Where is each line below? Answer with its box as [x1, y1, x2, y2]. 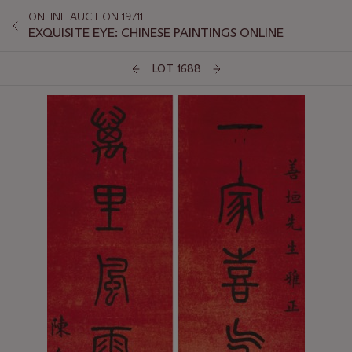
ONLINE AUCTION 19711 [28, 9, 143, 24]
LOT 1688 [151, 61, 201, 76]
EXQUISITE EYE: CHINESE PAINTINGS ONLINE [28, 25, 284, 40]
